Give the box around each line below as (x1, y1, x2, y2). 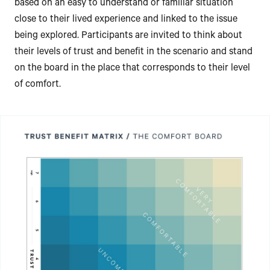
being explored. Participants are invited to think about (14, 30, 242, 42)
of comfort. (14, 79, 61, 90)
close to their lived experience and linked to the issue (14, 14, 237, 25)
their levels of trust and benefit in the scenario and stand (14, 46, 253, 58)
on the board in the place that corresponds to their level (14, 63, 250, 74)
